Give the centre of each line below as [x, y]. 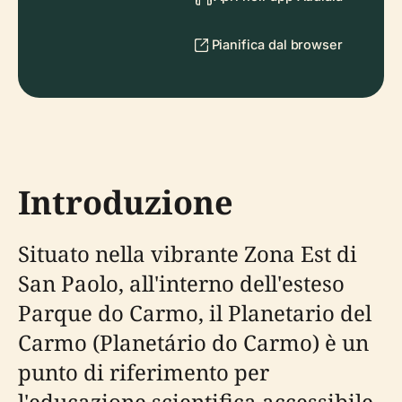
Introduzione [126, 202]
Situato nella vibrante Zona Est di [188, 253]
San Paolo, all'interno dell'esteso [181, 283]
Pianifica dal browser [277, 44]
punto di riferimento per [144, 372]
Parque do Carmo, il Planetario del [195, 313]
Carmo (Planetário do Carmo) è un [193, 342]
